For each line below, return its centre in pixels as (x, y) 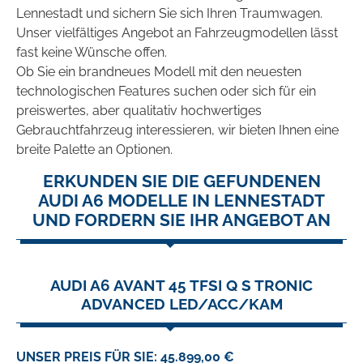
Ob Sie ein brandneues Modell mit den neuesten (159, 72)
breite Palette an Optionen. (94, 150)
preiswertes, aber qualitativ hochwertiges (139, 111)
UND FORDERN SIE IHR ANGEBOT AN (181, 220)
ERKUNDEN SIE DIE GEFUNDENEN (181, 181)
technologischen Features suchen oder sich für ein (166, 92)
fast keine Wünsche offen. (92, 53)
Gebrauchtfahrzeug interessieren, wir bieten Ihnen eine (177, 130)
